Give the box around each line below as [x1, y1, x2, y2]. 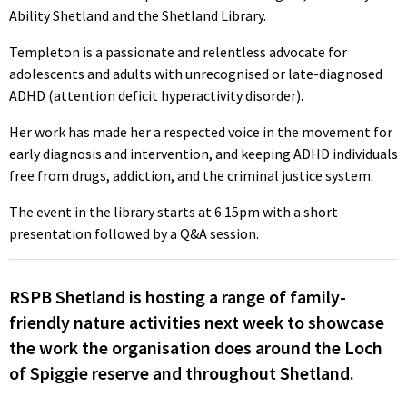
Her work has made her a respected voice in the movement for [9, 123, 392, 142]
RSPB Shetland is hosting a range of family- [9, 284, 346, 308]
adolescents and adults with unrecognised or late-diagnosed [9, 65, 382, 84]
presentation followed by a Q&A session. [9, 224, 259, 243]
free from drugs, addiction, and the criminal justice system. [9, 166, 373, 185]
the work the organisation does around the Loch [9, 335, 382, 359]
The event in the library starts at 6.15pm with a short [9, 203, 338, 222]
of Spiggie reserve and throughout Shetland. [9, 361, 354, 384]
